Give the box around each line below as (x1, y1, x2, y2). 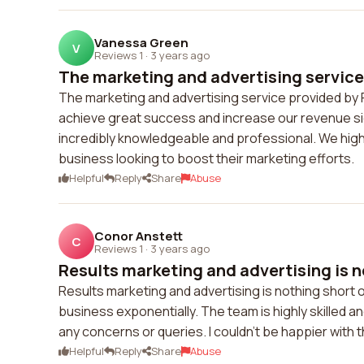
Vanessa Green (94, 33, 188, 51)
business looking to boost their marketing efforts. (58, 149, 354, 167)
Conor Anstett (94, 227, 183, 245)
